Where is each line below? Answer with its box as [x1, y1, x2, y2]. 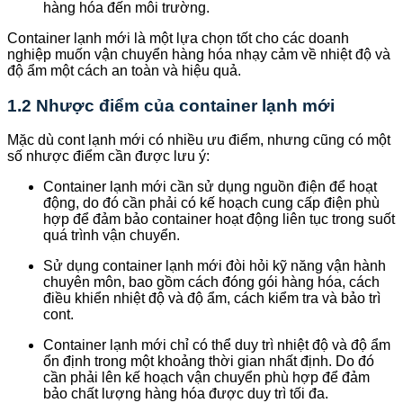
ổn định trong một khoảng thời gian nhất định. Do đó [43, 354, 374, 370]
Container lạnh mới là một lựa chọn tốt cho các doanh [7, 30, 349, 46]
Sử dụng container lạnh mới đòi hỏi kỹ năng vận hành [43, 258, 386, 274]
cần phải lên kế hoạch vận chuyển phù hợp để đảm [43, 370, 370, 386]
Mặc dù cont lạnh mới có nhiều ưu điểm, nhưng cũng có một [7, 132, 390, 148]
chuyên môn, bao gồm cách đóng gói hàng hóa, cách [43, 274, 380, 291]
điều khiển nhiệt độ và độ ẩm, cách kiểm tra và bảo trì [43, 291, 381, 307]
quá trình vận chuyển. [43, 228, 180, 244]
